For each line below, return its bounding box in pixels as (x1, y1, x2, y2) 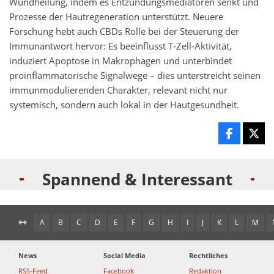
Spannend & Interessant (42, 168, 232, 191)
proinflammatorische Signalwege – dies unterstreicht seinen (9, 69, 261, 83)
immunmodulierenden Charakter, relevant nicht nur (9, 84, 228, 97)
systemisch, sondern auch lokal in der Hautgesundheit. (9, 98, 239, 112)
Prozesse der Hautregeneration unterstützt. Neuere (9, 10, 223, 24)
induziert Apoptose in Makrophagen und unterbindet (9, 54, 232, 68)
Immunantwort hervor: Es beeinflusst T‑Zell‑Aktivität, (9, 40, 232, 53)
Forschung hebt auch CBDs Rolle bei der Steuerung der (9, 25, 239, 39)
